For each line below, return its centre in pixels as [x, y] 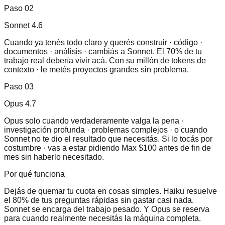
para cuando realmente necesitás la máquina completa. [102, 218]
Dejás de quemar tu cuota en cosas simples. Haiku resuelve [110, 191]
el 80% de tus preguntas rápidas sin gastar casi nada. [99, 200]
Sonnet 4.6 [23, 25]
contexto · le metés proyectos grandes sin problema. [96, 69]
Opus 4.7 [20, 103]
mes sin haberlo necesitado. [54, 157]
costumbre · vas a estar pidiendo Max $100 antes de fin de [107, 148]
